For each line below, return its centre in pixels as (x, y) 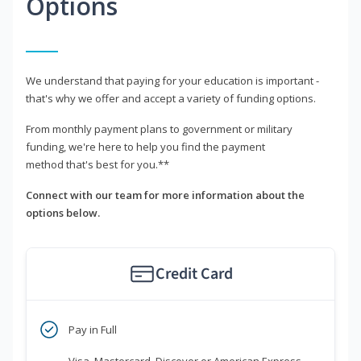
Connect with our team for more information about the (165, 195)
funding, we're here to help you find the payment (145, 147)
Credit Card (194, 274)
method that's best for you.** (98, 165)
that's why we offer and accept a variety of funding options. (171, 99)
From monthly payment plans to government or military (159, 129)
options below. (63, 213)
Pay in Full (93, 330)
